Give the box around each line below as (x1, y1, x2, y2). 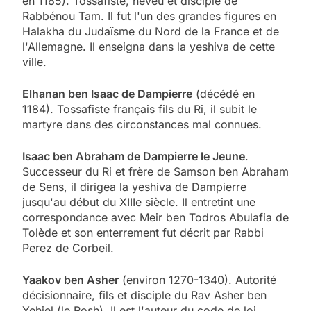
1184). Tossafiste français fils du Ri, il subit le (22, 101, 257, 116)
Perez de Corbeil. (22, 240, 114, 255)
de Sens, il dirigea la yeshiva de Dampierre (22, 179, 246, 194)
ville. (22, 54, 47, 69)
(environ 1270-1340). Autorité (119, 272, 276, 287)
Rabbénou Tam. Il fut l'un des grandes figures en (22, 8, 276, 23)
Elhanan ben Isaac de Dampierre (22, 86, 192, 101)
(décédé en (192, 86, 255, 101)
